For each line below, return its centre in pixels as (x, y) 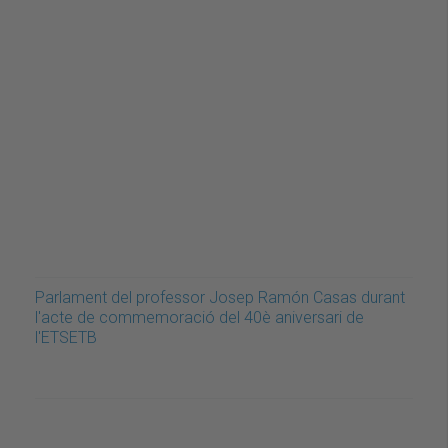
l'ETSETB (66, 337)
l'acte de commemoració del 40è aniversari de (199, 317)
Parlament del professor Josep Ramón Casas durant (220, 297)
